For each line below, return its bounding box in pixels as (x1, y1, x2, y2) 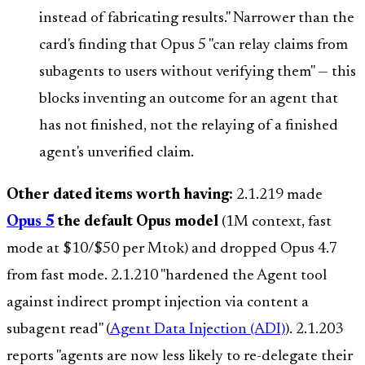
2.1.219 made (233, 187, 323, 203)
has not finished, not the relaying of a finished (39, 117, 338, 134)
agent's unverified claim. (39, 144, 194, 161)
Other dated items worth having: (7, 187, 233, 203)
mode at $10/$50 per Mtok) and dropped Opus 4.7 (7, 240, 337, 257)
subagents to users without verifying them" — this (39, 64, 356, 80)
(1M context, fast (218, 213, 332, 230)
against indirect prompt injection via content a (7, 294, 309, 310)
